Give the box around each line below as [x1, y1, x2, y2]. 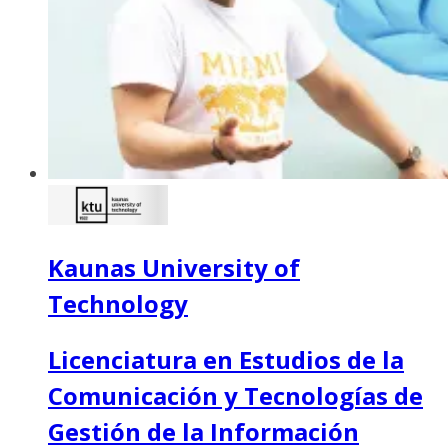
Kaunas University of [48, 251, 300, 285]
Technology [48, 287, 188, 321]
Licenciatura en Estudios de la [48, 343, 404, 377]
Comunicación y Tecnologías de [48, 379, 423, 413]
